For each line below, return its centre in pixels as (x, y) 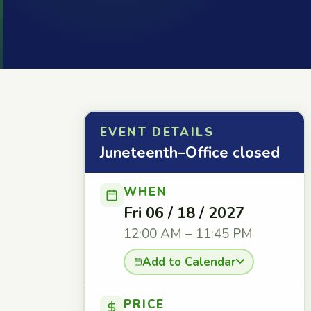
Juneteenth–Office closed (190, 153)
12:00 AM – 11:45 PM (188, 234)
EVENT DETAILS (157, 132)
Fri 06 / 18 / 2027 (184, 213)
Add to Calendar (189, 262)
